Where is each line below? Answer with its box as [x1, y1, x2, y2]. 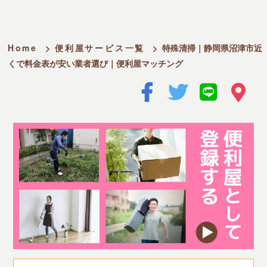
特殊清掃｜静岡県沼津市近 [162, 41, 263, 54]
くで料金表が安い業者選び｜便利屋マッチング [7, 57, 183, 69]
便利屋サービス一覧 [55, 41, 145, 54]
